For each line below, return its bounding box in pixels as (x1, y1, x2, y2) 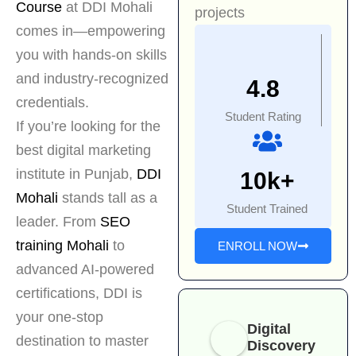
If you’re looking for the (16, 118, 161, 135)
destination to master (16, 333, 149, 350)
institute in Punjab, (16, 166, 133, 183)
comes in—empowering (16, 23, 165, 40)
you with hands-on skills (16, 47, 167, 64)
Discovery (247, 338, 315, 354)
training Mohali (16, 238, 109, 254)
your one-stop (16, 309, 103, 326)
